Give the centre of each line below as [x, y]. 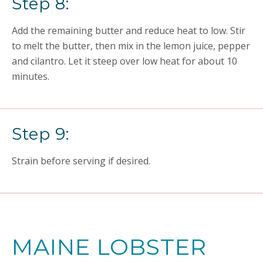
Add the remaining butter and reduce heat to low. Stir [129, 31]
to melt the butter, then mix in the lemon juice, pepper [131, 46]
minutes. [31, 76]
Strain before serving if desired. [81, 161]
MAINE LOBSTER [109, 247]
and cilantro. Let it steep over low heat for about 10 [124, 61]
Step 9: [41, 134]
